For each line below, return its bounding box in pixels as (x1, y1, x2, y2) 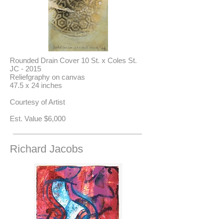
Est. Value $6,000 (10, 114, 66, 123)
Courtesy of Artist (10, 98, 65, 106)
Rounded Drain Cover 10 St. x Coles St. (10, 56, 137, 65)
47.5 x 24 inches (10, 81, 62, 89)
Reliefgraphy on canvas (10, 73, 85, 81)
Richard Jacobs (10, 143, 83, 155)
